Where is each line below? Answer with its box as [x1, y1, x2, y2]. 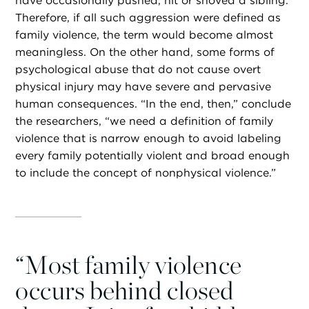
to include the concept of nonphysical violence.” [15, 166, 277, 179]
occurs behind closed [15, 275, 235, 306]
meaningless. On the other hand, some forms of [15, 45, 275, 59]
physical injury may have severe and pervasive [15, 79, 272, 93]
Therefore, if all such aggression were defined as [15, 10, 281, 24]
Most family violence [24, 250, 241, 281]
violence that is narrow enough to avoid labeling [15, 131, 282, 145]
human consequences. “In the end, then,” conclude [15, 97, 292, 110]
